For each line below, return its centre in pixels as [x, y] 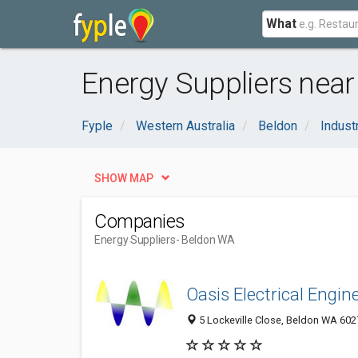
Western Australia [185, 126]
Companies [140, 221]
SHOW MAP [124, 178]
